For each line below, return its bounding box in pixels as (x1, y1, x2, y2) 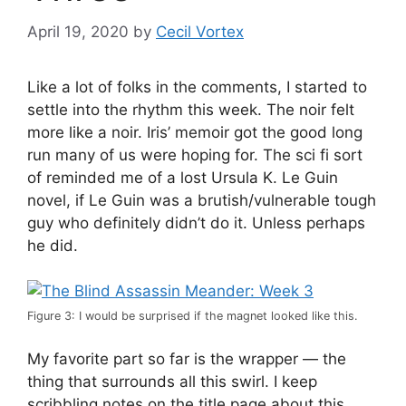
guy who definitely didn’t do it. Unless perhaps (27, 213, 365, 232)
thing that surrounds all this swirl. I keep (27, 372, 317, 391)
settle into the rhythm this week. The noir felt (27, 100, 354, 119)
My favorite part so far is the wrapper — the (27, 349, 346, 368)
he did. (27, 236, 78, 255)
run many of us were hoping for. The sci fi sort (27, 145, 362, 164)
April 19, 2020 (27, 22, 129, 41)
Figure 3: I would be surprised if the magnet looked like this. (27, 309, 358, 324)
